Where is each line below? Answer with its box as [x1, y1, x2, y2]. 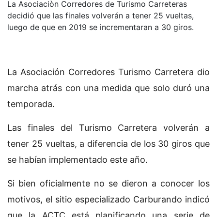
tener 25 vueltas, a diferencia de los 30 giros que [7, 138, 210, 149]
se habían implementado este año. [7, 154, 148, 165]
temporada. [7, 98, 55, 109]
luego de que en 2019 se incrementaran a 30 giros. [7, 22, 194, 32]
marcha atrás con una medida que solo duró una [7, 82, 210, 93]
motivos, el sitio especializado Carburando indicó [7, 194, 210, 204]
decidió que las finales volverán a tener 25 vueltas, [7, 10, 194, 20]
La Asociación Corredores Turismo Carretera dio [7, 66, 210, 77]
